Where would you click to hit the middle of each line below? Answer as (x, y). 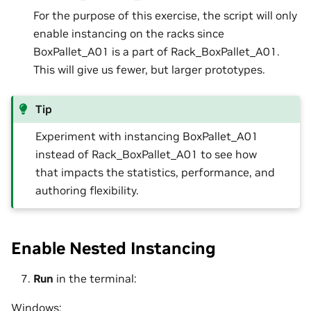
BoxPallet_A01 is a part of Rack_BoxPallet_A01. (157, 52)
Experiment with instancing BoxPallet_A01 (147, 136)
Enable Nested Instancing (114, 249)
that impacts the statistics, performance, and (155, 173)
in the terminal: (95, 278)
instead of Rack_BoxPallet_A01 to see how (146, 154)
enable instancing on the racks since (129, 34)
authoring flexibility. (87, 191)
